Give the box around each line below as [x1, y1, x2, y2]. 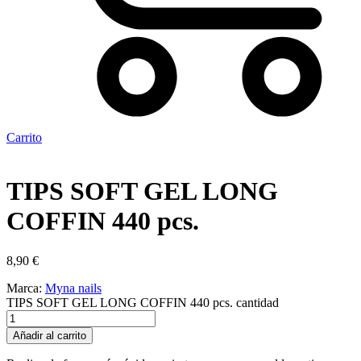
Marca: [6, 280, 45, 295]
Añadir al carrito [13, 329, 86, 342]
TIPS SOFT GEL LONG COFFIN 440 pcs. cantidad [6, 295, 279, 309]
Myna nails [45, 280, 102, 295]
